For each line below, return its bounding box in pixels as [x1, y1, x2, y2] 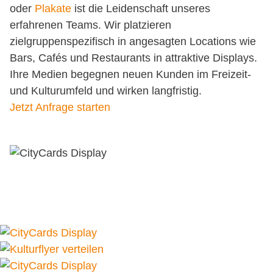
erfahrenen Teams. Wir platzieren [10, 19, 171, 31]
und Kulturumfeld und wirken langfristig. [10, 85, 202, 97]
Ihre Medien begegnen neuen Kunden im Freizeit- [10, 68, 251, 80]
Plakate [35, 2, 71, 15]
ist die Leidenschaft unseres [71, 2, 210, 15]
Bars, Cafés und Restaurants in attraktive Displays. [10, 52, 257, 64]
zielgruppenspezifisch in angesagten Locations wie [10, 35, 256, 48]
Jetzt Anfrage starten [10, 101, 110, 113]
